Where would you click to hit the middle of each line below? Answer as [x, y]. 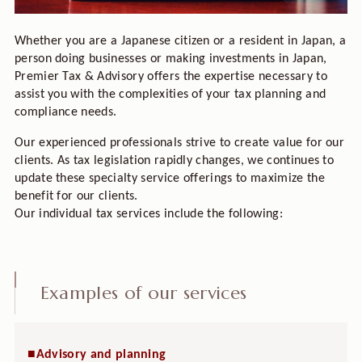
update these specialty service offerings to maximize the [169, 179]
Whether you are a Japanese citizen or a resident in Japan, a [180, 42]
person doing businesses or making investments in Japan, [170, 59]
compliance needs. [65, 113]
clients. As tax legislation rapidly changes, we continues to [174, 161]
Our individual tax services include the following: [148, 215]
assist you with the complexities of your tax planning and [170, 95]
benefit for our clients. [76, 197]
